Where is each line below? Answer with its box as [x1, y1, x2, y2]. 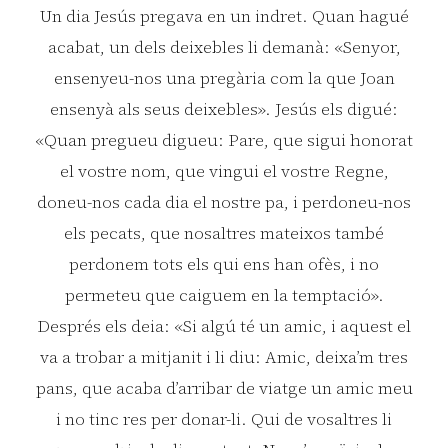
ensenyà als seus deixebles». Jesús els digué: [50, 97, 398, 122]
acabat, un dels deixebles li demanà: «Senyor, [47, 35, 401, 60]
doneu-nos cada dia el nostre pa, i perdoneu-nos [37, 190, 411, 215]
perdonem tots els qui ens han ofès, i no [69, 252, 379, 277]
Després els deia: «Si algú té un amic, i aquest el [37, 314, 411, 339]
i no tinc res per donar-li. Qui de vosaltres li [56, 407, 392, 432]
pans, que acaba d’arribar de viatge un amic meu [35, 376, 413, 401]
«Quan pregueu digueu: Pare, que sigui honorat [35, 128, 413, 153]
